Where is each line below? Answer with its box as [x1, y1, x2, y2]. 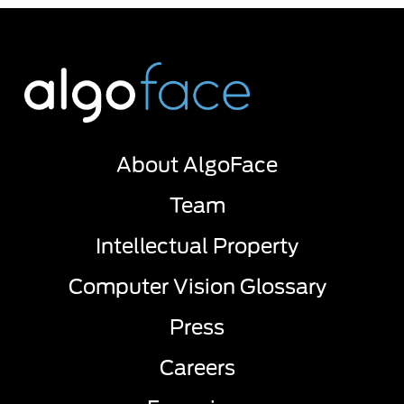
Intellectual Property [96, 234, 299, 258]
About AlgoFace [116, 152, 279, 177]
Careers [159, 355, 235, 380]
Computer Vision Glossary [68, 274, 326, 298]
